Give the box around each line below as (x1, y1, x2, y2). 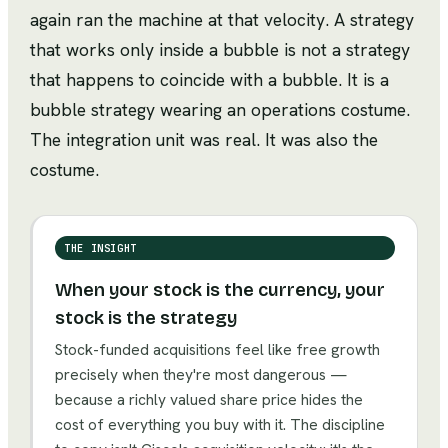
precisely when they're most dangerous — (55, 364, 347, 386)
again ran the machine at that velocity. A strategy (30, 8, 414, 32)
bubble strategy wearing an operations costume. (30, 98, 410, 122)
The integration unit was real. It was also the (30, 128, 378, 152)
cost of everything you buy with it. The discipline (55, 414, 385, 436)
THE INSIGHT (64, 241, 137, 256)
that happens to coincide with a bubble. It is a (30, 68, 389, 92)
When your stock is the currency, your (55, 279, 385, 302)
